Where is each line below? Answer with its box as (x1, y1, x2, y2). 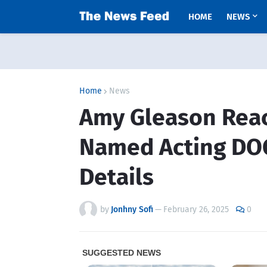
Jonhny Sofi (111, 204, 153, 215)
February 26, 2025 (163, 204, 229, 215)
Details (79, 163, 154, 191)
